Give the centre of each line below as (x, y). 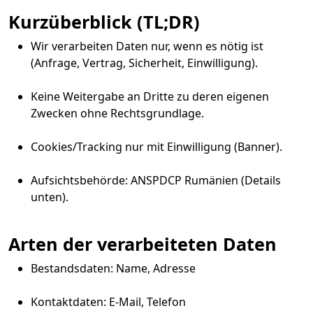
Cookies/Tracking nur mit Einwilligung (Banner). (156, 147)
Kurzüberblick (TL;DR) (104, 22)
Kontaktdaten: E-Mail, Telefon (108, 302)
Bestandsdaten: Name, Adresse (113, 268)
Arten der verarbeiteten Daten (143, 244)
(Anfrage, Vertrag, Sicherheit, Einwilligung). (144, 63)
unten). (50, 197)
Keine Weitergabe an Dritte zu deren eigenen (150, 96)
